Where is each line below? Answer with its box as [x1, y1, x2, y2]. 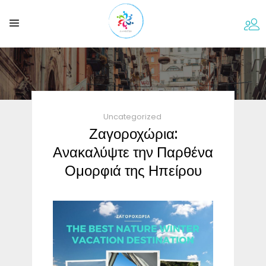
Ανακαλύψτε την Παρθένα [53, 142, 213, 162]
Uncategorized [103, 110, 161, 122]
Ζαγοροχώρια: [88, 123, 178, 144]
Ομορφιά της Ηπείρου [64, 160, 202, 180]
